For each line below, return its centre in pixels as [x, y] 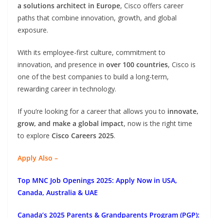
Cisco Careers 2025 [83, 136]
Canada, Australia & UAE [58, 193]
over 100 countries [137, 65]
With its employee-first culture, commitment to [91, 53]
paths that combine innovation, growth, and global [97, 18]
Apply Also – [39, 158]
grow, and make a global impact [71, 124]
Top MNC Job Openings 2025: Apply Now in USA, [97, 181]
